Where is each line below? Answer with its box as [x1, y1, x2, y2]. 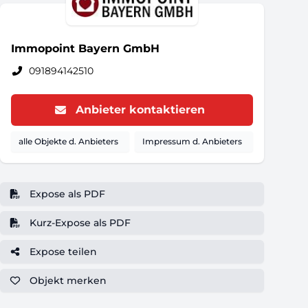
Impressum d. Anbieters [142, 136, 242, 146]
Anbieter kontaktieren [76, 103, 205, 116]
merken [66, 274, 107, 287]
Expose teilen [29, 245, 97, 258]
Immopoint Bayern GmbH [11, 42, 159, 55]
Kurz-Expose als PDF [29, 217, 131, 229]
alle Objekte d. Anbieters [19, 136, 118, 146]
